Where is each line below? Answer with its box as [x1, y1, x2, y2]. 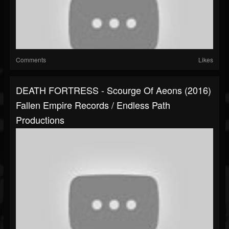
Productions [16, 113, 64, 127]
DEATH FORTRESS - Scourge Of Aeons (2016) [16, 83, 211, 97]
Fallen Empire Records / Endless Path [16, 98, 170, 112]
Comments [16, 55, 46, 64]
